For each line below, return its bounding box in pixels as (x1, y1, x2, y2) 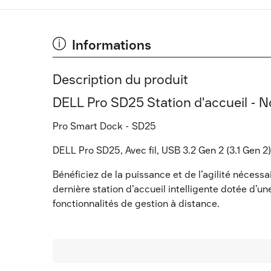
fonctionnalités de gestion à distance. (53, 198, 220, 209)
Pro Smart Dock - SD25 (53, 120, 156, 132)
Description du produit (53, 71, 188, 88)
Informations (72, 37, 151, 53)
